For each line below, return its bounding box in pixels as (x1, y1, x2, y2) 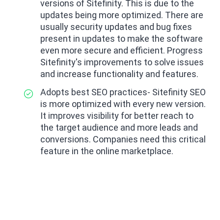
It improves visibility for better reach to (40, 110, 193, 121)
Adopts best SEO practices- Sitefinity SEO (40, 86, 206, 97)
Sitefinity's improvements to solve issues (40, 57, 204, 68)
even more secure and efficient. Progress (40, 45, 203, 56)
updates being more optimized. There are (40, 10, 203, 21)
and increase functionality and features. (40, 69, 198, 80)
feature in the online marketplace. (40, 145, 173, 156)
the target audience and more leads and (40, 122, 198, 133)
